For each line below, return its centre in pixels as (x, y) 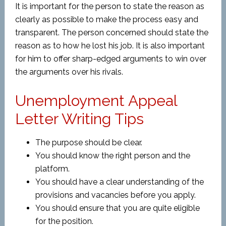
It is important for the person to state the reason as (109, 6)
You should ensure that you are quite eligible (117, 208)
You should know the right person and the (112, 156)
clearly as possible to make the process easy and (106, 19)
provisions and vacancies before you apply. (115, 195)
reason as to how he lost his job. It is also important (110, 46)
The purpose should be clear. (89, 143)
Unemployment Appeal (96, 101)
